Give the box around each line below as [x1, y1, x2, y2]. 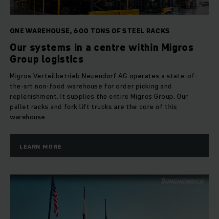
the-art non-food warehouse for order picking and [10, 81, 172, 91]
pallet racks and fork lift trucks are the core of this [10, 102, 177, 112]
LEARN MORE [20, 142, 62, 151]
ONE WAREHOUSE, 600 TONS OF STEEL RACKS [10, 26, 170, 36]
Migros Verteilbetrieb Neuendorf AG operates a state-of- [10, 71, 197, 81]
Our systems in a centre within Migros [10, 41, 194, 55]
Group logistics [10, 52, 84, 66]
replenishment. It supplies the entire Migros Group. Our [10, 91, 188, 102]
